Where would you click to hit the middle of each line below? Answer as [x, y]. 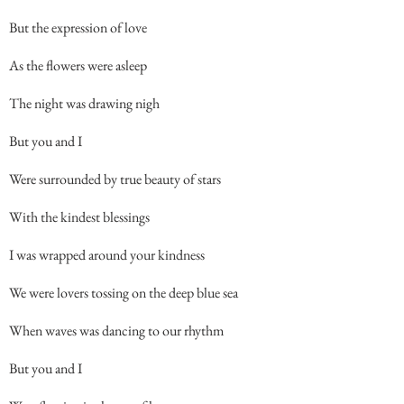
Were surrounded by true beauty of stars [115, 179]
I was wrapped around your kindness [107, 255]
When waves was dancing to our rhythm [116, 331]
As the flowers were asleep [78, 65]
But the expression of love [78, 28]
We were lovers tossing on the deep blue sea [124, 293]
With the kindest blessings [79, 217]
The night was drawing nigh [84, 103]
